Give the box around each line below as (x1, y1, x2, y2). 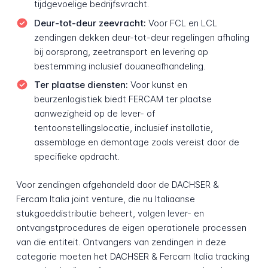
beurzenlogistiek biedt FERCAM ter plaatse (33, 93, 212, 105)
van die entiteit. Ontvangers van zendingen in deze (16, 236, 226, 248)
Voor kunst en (127, 79, 187, 91)
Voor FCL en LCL (145, 17, 217, 29)
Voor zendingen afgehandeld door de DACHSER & (16, 178, 219, 190)
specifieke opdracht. (33, 151, 120, 163)
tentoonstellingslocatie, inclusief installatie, (33, 122, 213, 134)
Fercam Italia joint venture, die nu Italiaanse (16, 193, 195, 205)
